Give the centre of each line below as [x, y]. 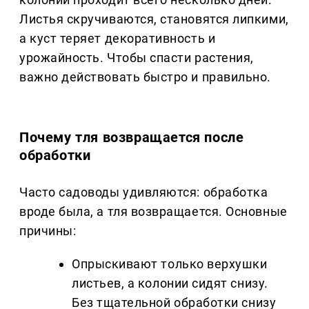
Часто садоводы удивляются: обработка [144, 192]
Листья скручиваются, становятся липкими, [154, 19]
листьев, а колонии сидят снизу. [170, 283]
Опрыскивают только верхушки [170, 263]
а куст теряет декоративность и [118, 39]
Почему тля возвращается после [132, 138]
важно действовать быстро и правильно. [145, 77]
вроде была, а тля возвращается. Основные [153, 211]
